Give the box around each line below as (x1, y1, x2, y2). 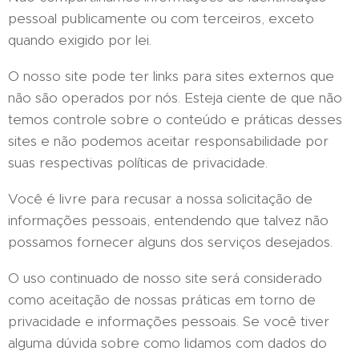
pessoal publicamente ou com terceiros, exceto (8, 10, 314, 27)
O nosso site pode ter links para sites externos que (8, 67, 334, 85)
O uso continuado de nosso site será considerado (8, 269, 322, 287)
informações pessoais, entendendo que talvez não (8, 212, 329, 229)
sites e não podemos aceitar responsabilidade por (8, 132, 329, 150)
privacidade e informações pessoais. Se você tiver (8, 313, 329, 330)
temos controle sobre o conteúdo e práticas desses (8, 111, 342, 128)
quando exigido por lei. (8, 31, 151, 49)
